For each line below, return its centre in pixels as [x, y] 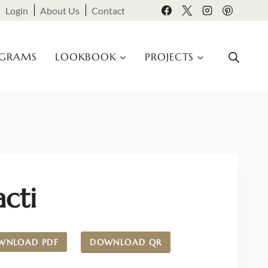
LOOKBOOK [86, 57]
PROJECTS [170, 57]
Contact [109, 10]
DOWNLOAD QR [126, 242]
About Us [60, 10]
